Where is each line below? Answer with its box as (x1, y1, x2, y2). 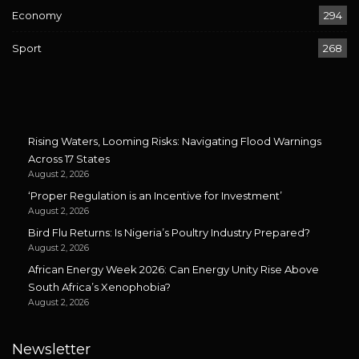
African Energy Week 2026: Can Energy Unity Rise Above (28, 263, 319, 276)
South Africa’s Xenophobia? (28, 280, 171, 294)
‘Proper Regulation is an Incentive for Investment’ (28, 189, 282, 203)
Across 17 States (28, 152, 110, 166)
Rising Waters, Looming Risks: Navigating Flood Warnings (28, 135, 321, 148)
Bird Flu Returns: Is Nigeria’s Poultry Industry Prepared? (28, 226, 310, 240)
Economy (12, 9, 62, 22)
